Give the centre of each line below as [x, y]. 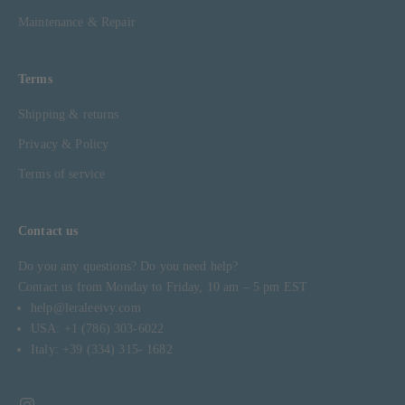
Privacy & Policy [64, 144]
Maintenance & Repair [77, 22]
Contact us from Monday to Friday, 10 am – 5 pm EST [163, 287]
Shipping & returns [69, 114]
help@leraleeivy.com [86, 307]
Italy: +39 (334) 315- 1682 [102, 349]
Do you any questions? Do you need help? [128, 266]
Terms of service [62, 174]
